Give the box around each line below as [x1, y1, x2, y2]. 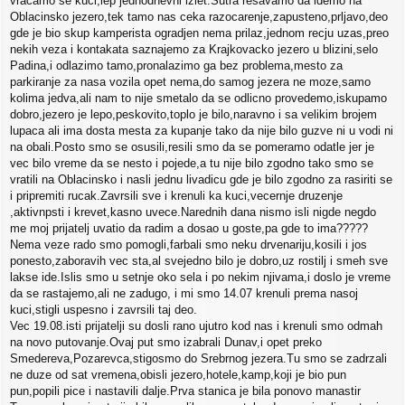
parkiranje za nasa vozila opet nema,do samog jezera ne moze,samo [10, 75, 371, 89]
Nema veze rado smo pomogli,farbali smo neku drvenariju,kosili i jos [10, 238, 367, 252]
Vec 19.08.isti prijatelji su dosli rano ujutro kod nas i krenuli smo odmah [10, 319, 382, 334]
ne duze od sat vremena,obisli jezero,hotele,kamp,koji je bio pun [10, 368, 346, 382]
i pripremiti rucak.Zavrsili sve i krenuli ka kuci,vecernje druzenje [10, 189, 343, 203]
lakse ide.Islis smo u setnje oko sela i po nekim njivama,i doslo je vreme [10, 270, 391, 285]
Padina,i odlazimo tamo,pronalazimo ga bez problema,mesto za [10, 59, 343, 73]
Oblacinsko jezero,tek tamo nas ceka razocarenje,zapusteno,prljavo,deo [10, 10, 388, 24]
